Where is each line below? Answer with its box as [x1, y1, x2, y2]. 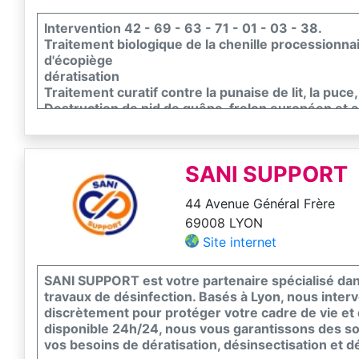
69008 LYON [185, 214, 264, 231]
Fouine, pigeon [44, 147, 135, 164]
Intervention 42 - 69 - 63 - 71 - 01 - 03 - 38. [44, 19, 322, 36]
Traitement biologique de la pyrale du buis [44, 115, 307, 132]
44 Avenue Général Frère [185, 195, 336, 212]
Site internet [203, 233, 277, 250]
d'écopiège [44, 51, 113, 68]
